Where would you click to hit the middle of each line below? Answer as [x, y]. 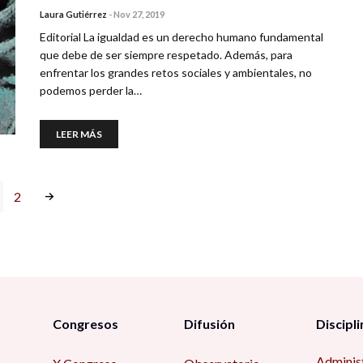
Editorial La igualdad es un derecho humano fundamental [181, 37]
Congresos [85, 324]
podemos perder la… [91, 90]
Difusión [210, 324]
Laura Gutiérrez [73, 14]
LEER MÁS [79, 134]
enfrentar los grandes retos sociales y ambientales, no [176, 73]
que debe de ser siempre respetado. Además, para [166, 55]
